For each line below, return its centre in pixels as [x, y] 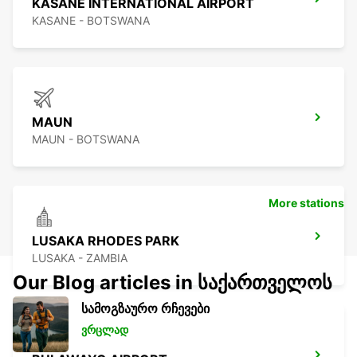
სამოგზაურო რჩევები [145, 309]
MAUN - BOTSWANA [86, 139]
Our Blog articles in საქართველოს [173, 283]
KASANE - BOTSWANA [91, 21]
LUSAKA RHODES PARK [106, 241]
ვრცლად [105, 330]
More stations [306, 203]
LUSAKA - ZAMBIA [80, 258]
